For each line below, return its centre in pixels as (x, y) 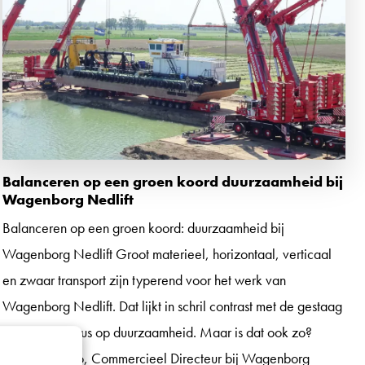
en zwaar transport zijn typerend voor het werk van (144, 279)
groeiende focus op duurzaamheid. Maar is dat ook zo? (157, 332)
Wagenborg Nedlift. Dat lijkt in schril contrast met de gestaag (172, 306)
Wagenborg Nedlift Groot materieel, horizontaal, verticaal (167, 253)
